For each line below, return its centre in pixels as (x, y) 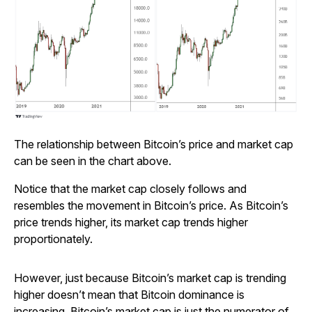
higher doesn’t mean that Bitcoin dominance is (129, 295)
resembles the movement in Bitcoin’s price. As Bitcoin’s (151, 206)
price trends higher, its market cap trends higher (131, 223)
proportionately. (53, 239)
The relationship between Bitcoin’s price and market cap (154, 145)
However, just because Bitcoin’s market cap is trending (150, 278)
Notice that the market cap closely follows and (130, 189)
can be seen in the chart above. (93, 161)
